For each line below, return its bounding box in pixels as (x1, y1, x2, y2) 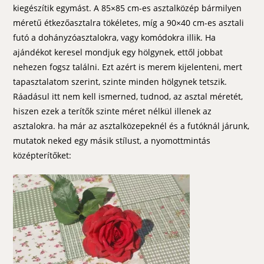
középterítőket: (13, 149, 72, 161)
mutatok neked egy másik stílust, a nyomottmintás (13, 134, 211, 146)
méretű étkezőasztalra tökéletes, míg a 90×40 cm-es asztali (13, 16, 245, 28)
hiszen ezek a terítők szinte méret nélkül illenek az (13, 105, 212, 117)
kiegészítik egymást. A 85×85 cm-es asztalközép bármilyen (13, 2, 242, 14)
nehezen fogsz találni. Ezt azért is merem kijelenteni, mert (13, 61, 243, 72)
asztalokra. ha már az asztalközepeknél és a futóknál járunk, (13, 120, 250, 131)
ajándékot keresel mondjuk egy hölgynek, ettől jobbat (13, 46, 223, 58)
